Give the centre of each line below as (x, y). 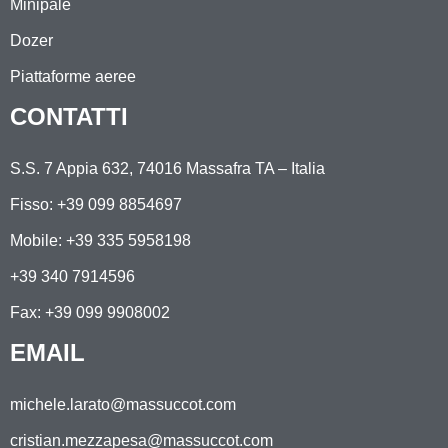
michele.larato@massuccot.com (123, 405)
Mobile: (38, 241)
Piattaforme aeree (73, 77)
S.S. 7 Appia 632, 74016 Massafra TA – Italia (167, 169)
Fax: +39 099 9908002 (90, 313)
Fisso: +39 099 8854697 (96, 205)
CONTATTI (69, 117)
